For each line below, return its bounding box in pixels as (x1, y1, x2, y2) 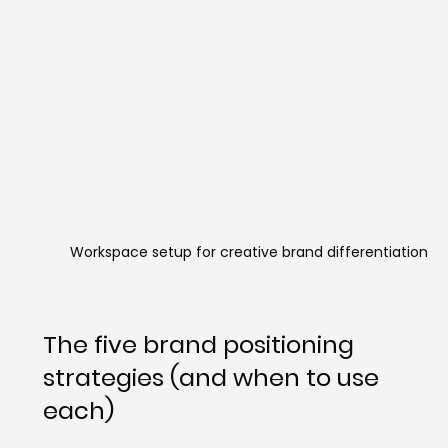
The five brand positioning (42, 328, 360, 362)
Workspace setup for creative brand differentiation (69, 242, 428, 263)
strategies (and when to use (42, 361, 385, 395)
